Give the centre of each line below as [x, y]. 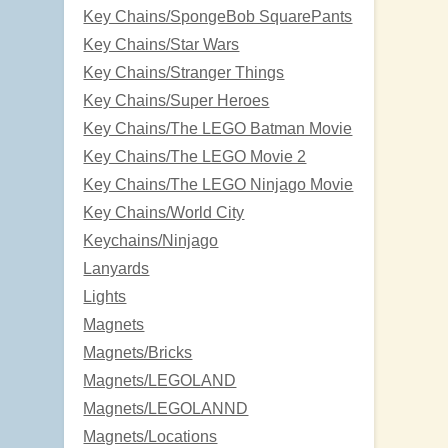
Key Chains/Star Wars [161, 44]
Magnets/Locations [150, 436]
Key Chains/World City [164, 212]
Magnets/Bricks [138, 352]
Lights [105, 296]
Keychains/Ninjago [151, 240]
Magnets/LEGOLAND [160, 380]
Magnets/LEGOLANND [166, 408]
